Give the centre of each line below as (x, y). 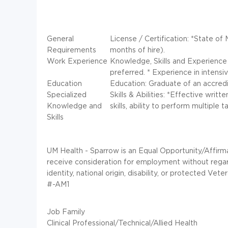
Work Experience (77, 61)
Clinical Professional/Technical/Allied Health (122, 222)
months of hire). (137, 49)
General (60, 38)
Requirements (72, 49)
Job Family (66, 211)
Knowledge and (74, 105)
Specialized (67, 94)
